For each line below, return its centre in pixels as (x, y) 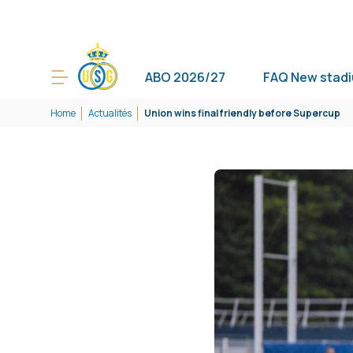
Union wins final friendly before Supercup (242, 113)
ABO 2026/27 (185, 77)
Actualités (110, 113)
